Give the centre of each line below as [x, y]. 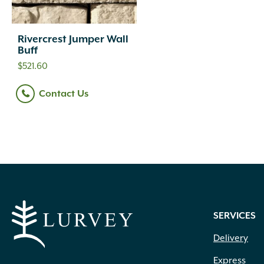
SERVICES [235, 216]
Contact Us [64, 94]
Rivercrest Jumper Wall [73, 40]
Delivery [231, 239]
